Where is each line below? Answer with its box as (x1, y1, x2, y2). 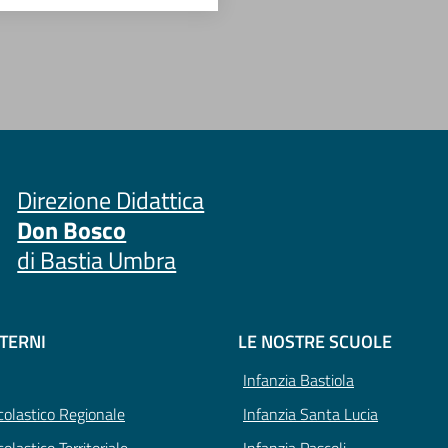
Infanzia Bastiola (243, 368, 354, 393)
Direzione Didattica (17, 182, 205, 219)
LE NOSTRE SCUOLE (238, 328, 392, 356)
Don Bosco (17, 212, 127, 249)
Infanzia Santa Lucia (243, 402, 378, 427)
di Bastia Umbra (17, 242, 177, 279)
